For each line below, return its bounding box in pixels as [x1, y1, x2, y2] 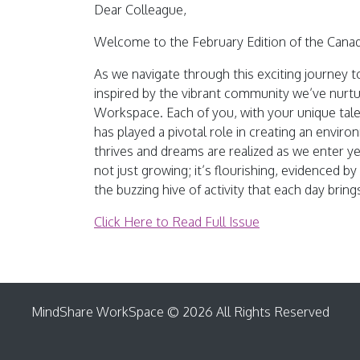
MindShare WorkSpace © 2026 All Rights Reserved [31, 304, 329, 320]
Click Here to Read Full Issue [94, 214, 260, 230]
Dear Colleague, [94, 2, 186, 18]
